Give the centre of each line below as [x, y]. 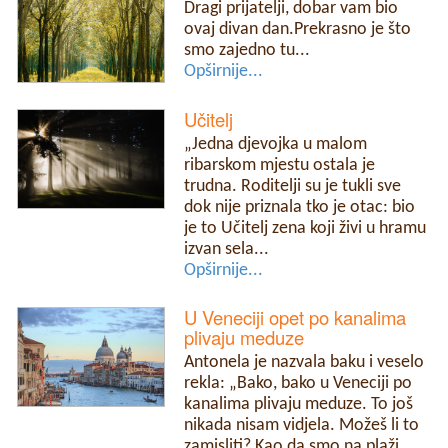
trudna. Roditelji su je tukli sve [293, 187]
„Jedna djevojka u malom [276, 145]
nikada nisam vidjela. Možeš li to [302, 426]
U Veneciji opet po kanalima [295, 317]
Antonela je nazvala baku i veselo [304, 363]
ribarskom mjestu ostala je [280, 166]
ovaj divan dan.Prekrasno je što [298, 30]
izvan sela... [227, 250]
